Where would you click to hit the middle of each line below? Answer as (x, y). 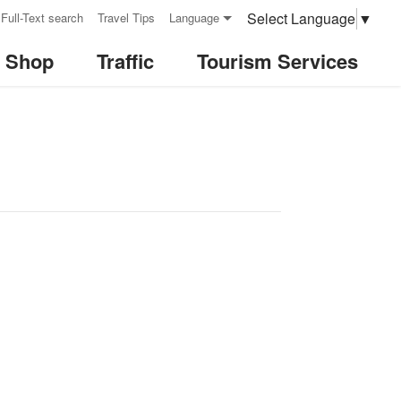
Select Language (301, 18)
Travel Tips (126, 17)
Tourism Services (277, 61)
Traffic (125, 61)
